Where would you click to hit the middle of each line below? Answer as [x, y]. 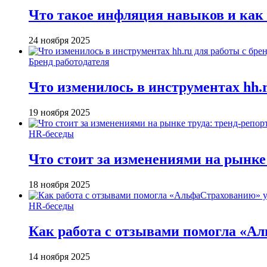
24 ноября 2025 [59, 41]
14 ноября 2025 [59, 256]
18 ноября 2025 [59, 184]
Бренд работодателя [69, 62]
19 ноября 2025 [59, 112]
